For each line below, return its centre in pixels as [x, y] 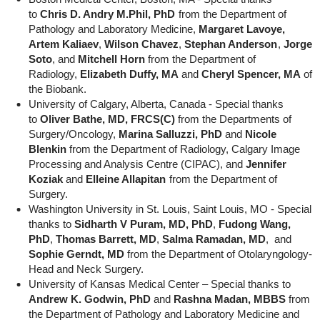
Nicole [260, 134]
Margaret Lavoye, [241, 29]
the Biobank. [57, 89]
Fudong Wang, [254, 224]
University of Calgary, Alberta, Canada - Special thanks [156, 104]
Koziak [45, 179]
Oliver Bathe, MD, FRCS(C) [107, 119]
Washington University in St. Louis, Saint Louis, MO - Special [170, 209]
